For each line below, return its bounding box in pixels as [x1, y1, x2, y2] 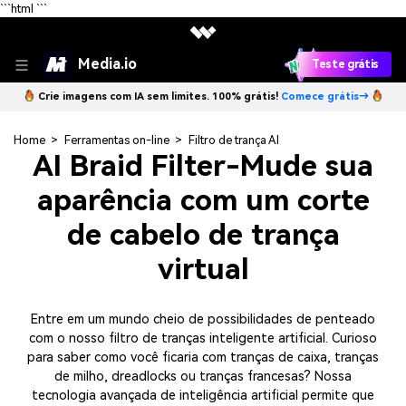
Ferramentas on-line [63, 133, 169, 148]
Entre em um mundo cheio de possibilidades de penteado [31, 311, 375, 327]
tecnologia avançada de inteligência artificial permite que [32, 387, 374, 403]
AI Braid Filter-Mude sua [33, 149, 373, 184]
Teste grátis [311, 58, 379, 71]
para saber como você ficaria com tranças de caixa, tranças [27, 349, 379, 365]
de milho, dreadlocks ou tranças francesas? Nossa [54, 368, 352, 384]
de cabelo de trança [66, 217, 340, 253]
